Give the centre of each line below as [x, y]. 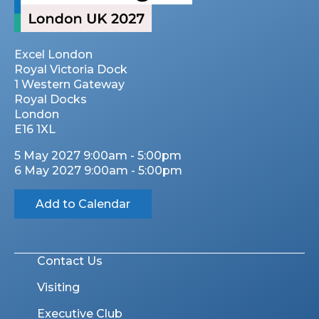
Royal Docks [51, 100]
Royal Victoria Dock [71, 70]
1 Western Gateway [69, 85]
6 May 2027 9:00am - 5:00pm [98, 171]
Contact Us [70, 261]
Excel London [53, 55]
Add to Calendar [83, 204]
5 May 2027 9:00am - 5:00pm [98, 156]
